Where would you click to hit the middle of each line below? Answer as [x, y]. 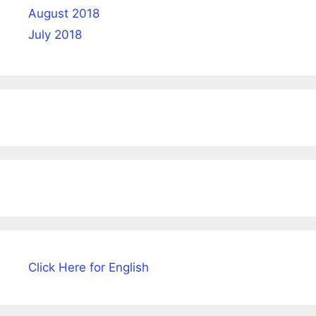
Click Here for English [89, 267]
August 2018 [64, 13]
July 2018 [55, 34]
